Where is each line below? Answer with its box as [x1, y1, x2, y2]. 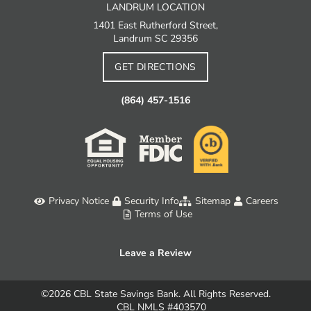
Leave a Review [119, 246, 192, 260]
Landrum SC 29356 [113, 32, 198, 46]
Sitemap [194, 194, 230, 208]
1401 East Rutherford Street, [93, 19, 218, 33]
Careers [246, 194, 278, 208]
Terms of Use [134, 208, 192, 221]
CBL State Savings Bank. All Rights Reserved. [73, 287, 271, 301]
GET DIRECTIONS [115, 60, 196, 74]
